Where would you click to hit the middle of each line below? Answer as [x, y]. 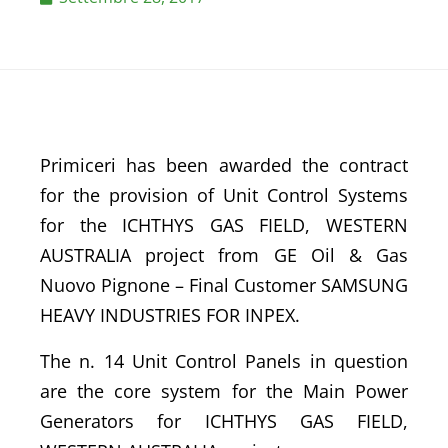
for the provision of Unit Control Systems [224, 195]
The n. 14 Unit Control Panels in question [224, 361]
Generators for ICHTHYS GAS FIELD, [224, 421]
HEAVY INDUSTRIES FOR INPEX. [170, 315]
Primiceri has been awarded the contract [224, 165]
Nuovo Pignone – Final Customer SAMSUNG [224, 285]
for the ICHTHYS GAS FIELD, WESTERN [224, 225]
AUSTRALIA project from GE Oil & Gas [224, 255]
